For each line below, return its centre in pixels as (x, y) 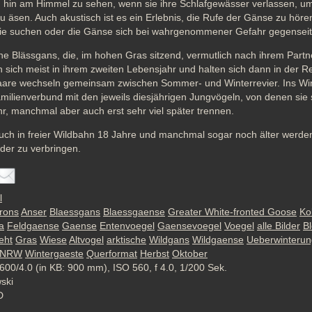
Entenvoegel (127, 226)
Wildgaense (218, 240)
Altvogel (86, 240)
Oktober (190, 253)
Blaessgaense (134, 212)
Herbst (155, 253)
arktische (126, 240)
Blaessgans (75, 212)
